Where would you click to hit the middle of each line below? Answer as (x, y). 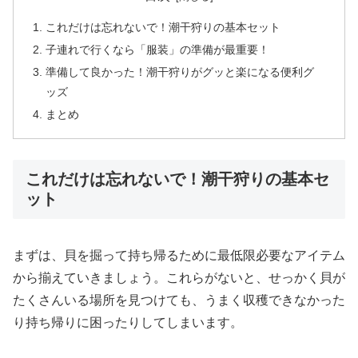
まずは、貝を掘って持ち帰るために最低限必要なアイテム (179, 256)
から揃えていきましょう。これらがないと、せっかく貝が (179, 278)
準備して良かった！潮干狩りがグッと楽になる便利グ (180, 72)
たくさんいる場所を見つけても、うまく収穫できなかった (179, 300)
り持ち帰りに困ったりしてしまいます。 (128, 323)
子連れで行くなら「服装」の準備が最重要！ (158, 50)
